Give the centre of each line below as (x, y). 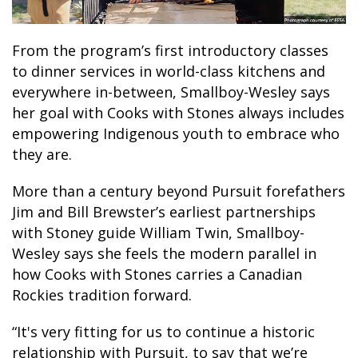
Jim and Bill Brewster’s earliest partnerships (164, 211)
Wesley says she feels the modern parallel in (164, 253)
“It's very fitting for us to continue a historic (163, 331)
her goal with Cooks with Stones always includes (178, 112)
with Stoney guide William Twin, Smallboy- (158, 232)
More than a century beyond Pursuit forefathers (179, 191)
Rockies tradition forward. (102, 294)
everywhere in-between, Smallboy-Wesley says (171, 91)
